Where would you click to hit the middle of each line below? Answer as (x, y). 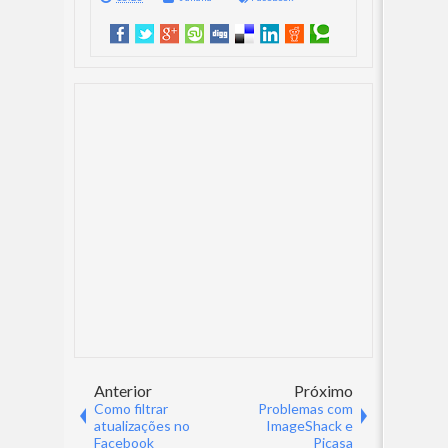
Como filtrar (131, 408)
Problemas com (305, 408)
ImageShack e (309, 425)
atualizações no (142, 425)
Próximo (323, 390)
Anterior (123, 390)
